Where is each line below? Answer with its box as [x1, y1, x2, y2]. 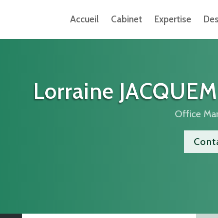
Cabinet [110, 14, 142, 25]
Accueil [70, 14, 99, 25]
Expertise [154, 14, 191, 25]
